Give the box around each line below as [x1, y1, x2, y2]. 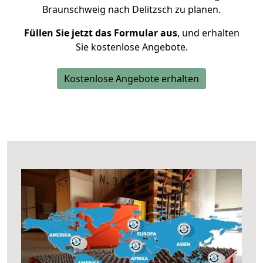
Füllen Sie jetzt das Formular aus [23, 26, 177, 39]
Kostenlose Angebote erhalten [64, 72, 199, 85]
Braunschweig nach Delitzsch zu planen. [42, 3, 221, 16]
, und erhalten [177, 26, 240, 39]
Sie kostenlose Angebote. [75, 41, 188, 53]
